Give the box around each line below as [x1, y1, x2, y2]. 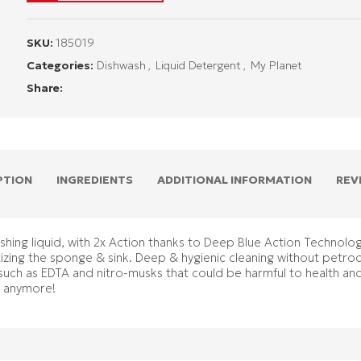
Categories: [27, 57, 94, 73]
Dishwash [97, 57, 147, 73]
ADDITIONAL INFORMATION [157, 172, 312, 187]
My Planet [251, 57, 303, 73]
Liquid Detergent [156, 57, 242, 73]
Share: [27, 80, 64, 95]
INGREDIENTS [56, 172, 133, 187]
